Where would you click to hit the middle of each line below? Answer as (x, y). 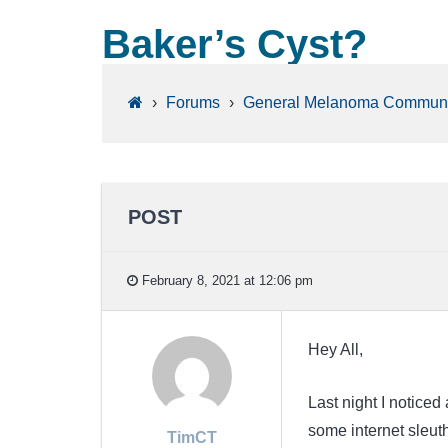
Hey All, (335, 350)
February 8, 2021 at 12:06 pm (225, 280)
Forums (192, 103)
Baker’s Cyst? (234, 43)
